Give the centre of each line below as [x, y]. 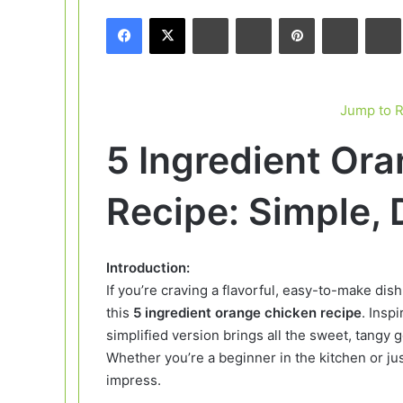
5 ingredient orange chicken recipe [247, 312]
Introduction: [148, 267]
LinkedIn [251, 18]
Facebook [169, 18]
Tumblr [290, 18]
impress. [134, 380]
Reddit [375, 18]
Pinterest [340, 18]
